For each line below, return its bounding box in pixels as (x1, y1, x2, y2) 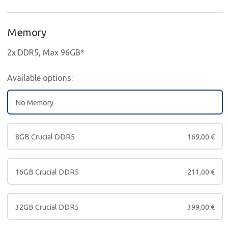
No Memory (15, 99, 53, 107)
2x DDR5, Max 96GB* (7, 48, 84, 58)
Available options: (7, 73, 73, 83)
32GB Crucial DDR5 (15, 203, 79, 212)
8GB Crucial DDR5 (15, 133, 75, 141)
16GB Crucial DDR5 (15, 168, 79, 177)
